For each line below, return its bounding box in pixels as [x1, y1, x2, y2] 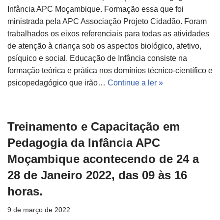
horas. [7, 185, 43, 198]
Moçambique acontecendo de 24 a [7, 152, 199, 166]
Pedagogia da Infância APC [7, 136, 160, 150]
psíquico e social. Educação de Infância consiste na [7, 54, 187, 63]
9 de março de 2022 [7, 206, 70, 214]
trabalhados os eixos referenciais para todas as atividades [7, 29, 209, 38]
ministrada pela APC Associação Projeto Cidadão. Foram [7, 17, 207, 26]
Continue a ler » [108, 79, 163, 87]
